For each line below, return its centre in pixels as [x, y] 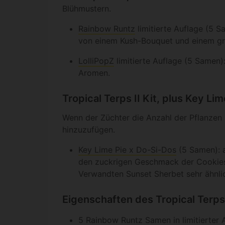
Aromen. [94, 73]
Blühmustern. [87, 9]
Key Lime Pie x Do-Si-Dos [127, 150]
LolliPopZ [96, 61]
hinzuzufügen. [89, 130]
